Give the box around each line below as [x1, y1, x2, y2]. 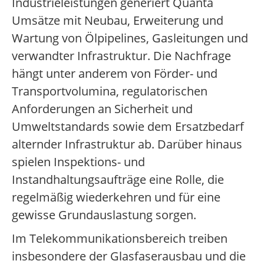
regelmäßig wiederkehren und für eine [12, 189, 220, 206]
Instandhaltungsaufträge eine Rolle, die [12, 171, 224, 188]
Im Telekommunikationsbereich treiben [12, 230, 227, 247]
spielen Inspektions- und [12, 154, 145, 170]
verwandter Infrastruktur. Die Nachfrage [12, 48, 231, 64]
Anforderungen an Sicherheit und [12, 101, 193, 117]
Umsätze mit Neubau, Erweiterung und [12, 12, 223, 29]
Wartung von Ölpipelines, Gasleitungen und [12, 30, 248, 47]
